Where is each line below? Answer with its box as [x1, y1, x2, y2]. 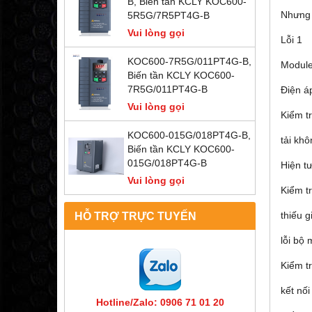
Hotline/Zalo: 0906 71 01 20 [95, 297, 224, 309]
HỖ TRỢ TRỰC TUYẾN [75, 210, 196, 223]
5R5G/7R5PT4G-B [127, 10, 210, 22]
